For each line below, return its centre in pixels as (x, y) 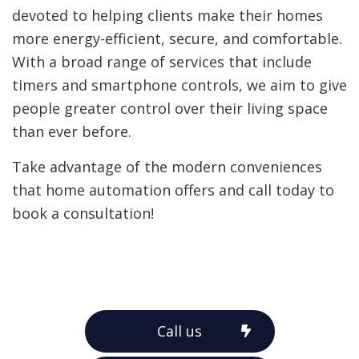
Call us (179, 331)
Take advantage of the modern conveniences (167, 166)
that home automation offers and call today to (173, 190)
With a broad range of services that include (162, 61)
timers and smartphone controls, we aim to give (179, 85)
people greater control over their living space (170, 108)
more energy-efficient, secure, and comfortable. (177, 38)
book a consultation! (83, 213)
